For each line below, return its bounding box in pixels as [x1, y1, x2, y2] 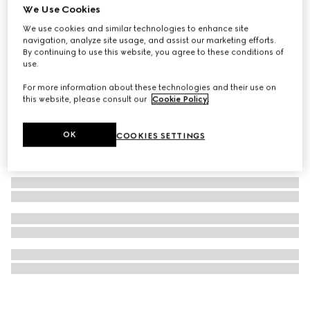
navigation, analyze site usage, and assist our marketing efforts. [23, 35, 277, 46]
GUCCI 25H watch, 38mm [11, 12, 145, 26]
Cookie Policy [152, 94, 208, 104]
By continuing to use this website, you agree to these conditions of [23, 47, 284, 57]
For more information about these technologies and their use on [23, 82, 277, 93]
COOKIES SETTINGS [116, 131, 206, 141]
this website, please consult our [23, 94, 149, 104]
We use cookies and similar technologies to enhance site [23, 24, 249, 34]
